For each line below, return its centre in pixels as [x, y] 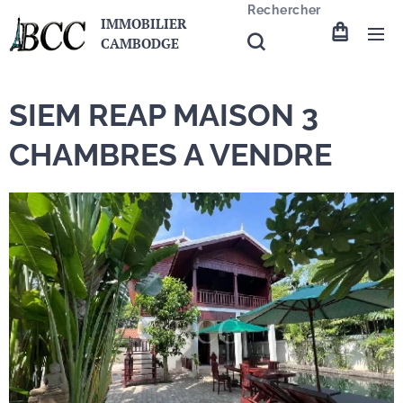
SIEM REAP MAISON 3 [164, 115]
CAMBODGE [140, 43]
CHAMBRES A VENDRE [170, 155]
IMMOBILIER [143, 23]
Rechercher [284, 10]
